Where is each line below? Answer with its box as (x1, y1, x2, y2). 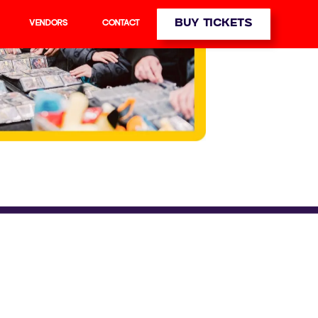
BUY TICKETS (175, 18, 253, 29)
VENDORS (28, 19, 68, 28)
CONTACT (102, 19, 140, 28)
